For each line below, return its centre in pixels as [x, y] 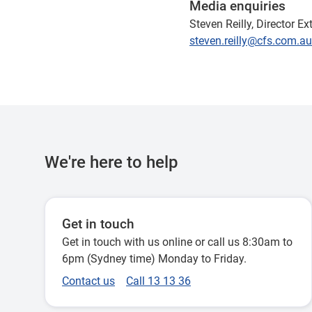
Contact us [88, 281]
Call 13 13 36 [158, 281]
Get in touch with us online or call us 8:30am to [177, 242]
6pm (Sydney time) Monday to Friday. [154, 259]
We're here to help [111, 162]
